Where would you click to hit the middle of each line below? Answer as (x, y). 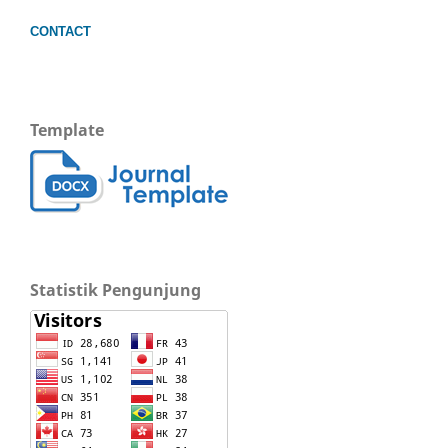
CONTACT (60, 32)
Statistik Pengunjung (115, 289)
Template (67, 129)
